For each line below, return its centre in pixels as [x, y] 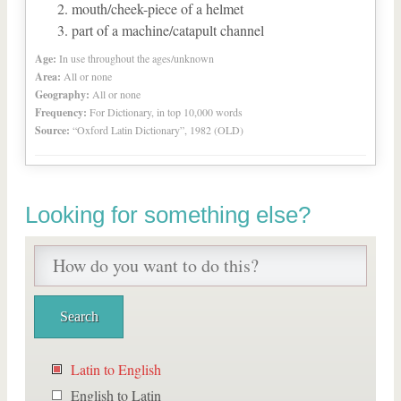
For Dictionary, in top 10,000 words [166, 112]
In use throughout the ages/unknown [137, 58]
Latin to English [116, 369]
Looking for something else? [168, 215]
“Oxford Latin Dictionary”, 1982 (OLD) [158, 130]
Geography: [62, 94]
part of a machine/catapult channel [168, 30]
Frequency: [61, 112]
